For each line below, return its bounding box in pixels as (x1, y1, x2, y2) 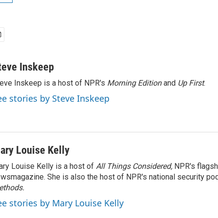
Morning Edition (107, 78, 163, 88)
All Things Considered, (96, 162, 174, 171)
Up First (178, 78, 204, 88)
